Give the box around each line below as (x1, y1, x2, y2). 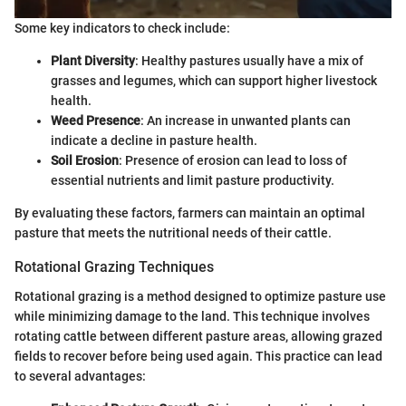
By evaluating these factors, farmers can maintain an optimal (14, 206, 365, 221)
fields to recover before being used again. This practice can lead (14, 348, 382, 363)
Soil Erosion (51, 153, 119, 169)
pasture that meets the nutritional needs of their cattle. (14, 226, 332, 241)
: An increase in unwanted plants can (140, 113, 351, 129)
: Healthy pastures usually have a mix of (135, 53, 363, 69)
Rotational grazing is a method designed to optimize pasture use (14, 288, 386, 304)
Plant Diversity (51, 53, 135, 69)
